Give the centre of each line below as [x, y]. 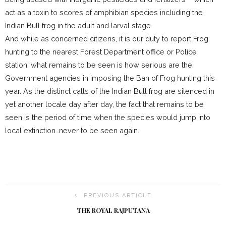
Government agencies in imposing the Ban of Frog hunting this [110, 78]
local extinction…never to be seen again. [72, 131]
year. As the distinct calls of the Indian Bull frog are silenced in [110, 91]
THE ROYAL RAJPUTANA [113, 211]
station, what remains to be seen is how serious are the [99, 65]
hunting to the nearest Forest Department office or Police [101, 52]
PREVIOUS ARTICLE [118, 196]
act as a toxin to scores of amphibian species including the [104, 13]
